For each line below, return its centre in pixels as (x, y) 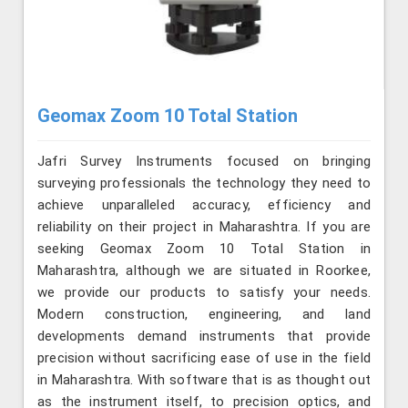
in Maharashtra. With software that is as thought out (204, 380)
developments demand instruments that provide (204, 337)
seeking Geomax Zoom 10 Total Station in (204, 249)
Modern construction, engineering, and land (204, 315)
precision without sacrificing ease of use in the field (204, 358)
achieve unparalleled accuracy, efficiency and (204, 205)
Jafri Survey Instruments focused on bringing (204, 162)
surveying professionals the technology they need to (204, 184)
